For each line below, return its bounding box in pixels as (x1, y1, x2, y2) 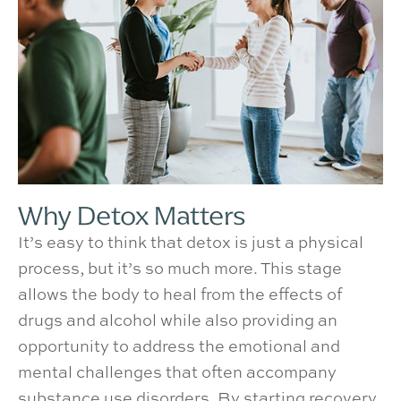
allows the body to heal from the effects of (18, 282, 342, 304)
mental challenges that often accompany (18, 360, 337, 382)
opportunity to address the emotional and (18, 334, 340, 356)
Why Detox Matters (18, 199, 246, 232)
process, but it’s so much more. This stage (18, 256, 342, 278)
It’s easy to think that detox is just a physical (18, 230, 363, 252)
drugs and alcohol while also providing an (18, 308, 337, 330)
